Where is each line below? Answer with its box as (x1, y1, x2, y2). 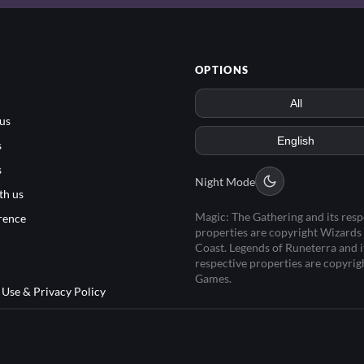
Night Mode (195, 173, 255, 188)
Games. (195, 271, 232, 285)
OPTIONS (195, 63, 249, 76)
